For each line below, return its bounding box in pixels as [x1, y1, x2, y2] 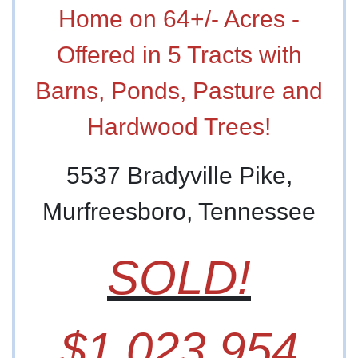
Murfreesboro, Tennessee [42, 198, 316, 225]
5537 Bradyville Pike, [66, 162, 292, 189]
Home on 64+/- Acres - [58, 6, 300, 33]
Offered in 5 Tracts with [56, 42, 302, 69]
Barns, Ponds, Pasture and [35, 78, 323, 105]
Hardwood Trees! [87, 113, 271, 141]
